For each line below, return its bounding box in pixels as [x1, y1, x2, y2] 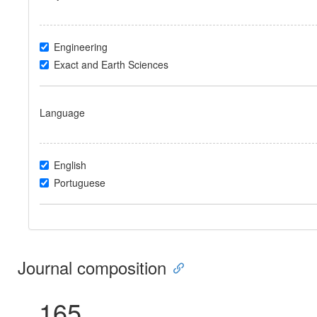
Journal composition [18, 255, 166, 280]
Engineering [54, 40, 108, 54]
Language [40, 105, 85, 120]
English [54, 158, 86, 173]
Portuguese [54, 175, 105, 190]
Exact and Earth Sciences [54, 57, 168, 72]
